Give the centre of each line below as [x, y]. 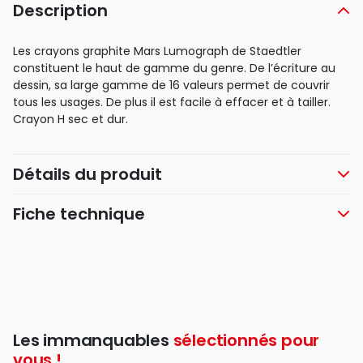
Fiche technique [79, 214]
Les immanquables [93, 341]
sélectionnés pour [246, 341]
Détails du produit [88, 175]
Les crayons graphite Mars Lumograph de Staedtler [157, 51]
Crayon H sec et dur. [70, 120]
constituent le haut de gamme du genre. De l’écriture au [174, 68]
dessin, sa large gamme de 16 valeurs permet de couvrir [171, 85]
